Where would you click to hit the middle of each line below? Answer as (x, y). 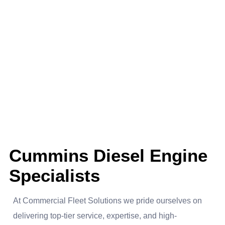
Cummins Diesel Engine (108, 155)
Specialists (54, 175)
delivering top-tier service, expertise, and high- (95, 215)
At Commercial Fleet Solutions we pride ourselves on (107, 200)
